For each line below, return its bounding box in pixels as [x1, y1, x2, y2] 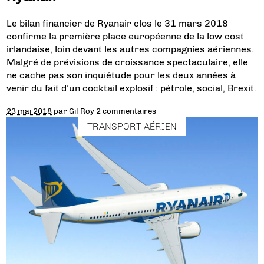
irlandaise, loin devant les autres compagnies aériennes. [6, 44, 255, 55]
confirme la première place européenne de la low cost [6, 31, 245, 42]
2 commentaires [96, 106, 157, 116]
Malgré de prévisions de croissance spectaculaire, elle [6, 57, 249, 68]
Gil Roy [69, 106, 95, 116]
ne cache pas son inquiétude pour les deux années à [6, 70, 236, 81]
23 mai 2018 [6, 106, 52, 116]
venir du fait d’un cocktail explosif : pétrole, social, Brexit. [6, 82, 257, 94]
